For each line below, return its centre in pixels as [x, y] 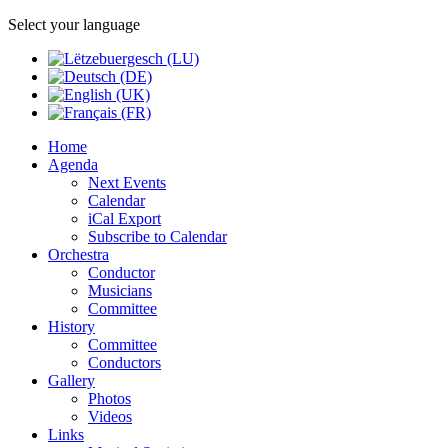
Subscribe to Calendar [157, 236]
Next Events [127, 182]
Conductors [124, 362]
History [71, 326]
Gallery [71, 380]
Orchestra [78, 254]
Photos [109, 398]
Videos [110, 416]
